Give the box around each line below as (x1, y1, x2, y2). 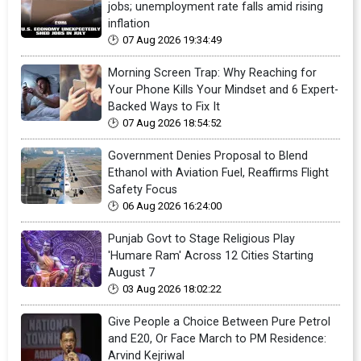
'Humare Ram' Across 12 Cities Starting (108, 249, 313, 263)
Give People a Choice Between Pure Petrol (108, 315, 330, 330)
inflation (108, 17, 150, 31)
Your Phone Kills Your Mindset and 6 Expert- (108, 83, 338, 98)
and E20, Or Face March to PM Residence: (108, 332, 326, 346)
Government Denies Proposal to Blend (108, 149, 308, 164)
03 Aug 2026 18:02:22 (122, 283, 222, 296)
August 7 (108, 266, 155, 280)
